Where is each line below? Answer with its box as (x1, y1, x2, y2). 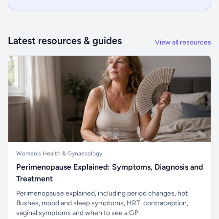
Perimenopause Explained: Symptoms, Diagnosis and (16, 162, 203, 172)
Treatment (16, 174, 53, 183)
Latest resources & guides (8, 35, 122, 46)
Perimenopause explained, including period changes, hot (16, 189, 188, 197)
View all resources (155, 38, 211, 46)
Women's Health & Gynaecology (16, 150, 102, 157)
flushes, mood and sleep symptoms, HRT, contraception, (16, 199, 188, 207)
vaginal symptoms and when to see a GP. (16, 209, 140, 217)
